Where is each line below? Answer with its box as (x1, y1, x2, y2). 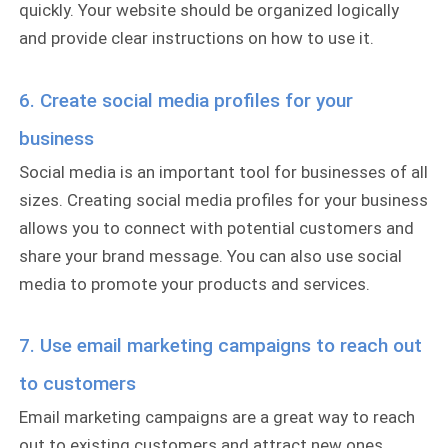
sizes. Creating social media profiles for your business (19, 189, 429, 210)
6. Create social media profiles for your (19, 88, 354, 112)
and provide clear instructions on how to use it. (19, 27, 375, 48)
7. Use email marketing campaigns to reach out (19, 334, 423, 358)
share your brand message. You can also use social (19, 245, 403, 266)
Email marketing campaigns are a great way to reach (19, 407, 416, 428)
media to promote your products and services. (19, 273, 371, 294)
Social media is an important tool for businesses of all (19, 161, 429, 182)
